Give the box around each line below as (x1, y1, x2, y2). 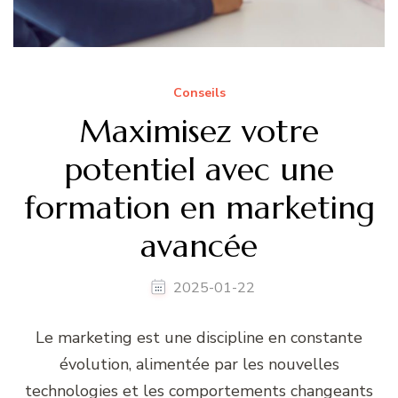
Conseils (172, 84, 226, 102)
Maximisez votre (79, 111, 319, 152)
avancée (140, 226, 258, 267)
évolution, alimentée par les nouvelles (59, 354, 339, 376)
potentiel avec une (64, 149, 334, 190)
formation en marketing (23, 187, 375, 228)
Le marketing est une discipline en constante (36, 327, 362, 349)
